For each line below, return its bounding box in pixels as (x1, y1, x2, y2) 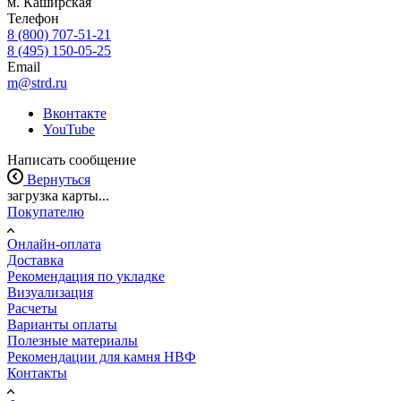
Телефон (7, 10, 59, 26)
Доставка (7, 252, 64, 268)
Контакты (7, 364, 67, 380)
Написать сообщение (7, 151, 136, 167)
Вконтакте (43, 105, 107, 121)
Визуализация (7, 284, 93, 300)
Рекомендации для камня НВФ (7, 348, 196, 364)
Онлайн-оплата (7, 235, 101, 252)
